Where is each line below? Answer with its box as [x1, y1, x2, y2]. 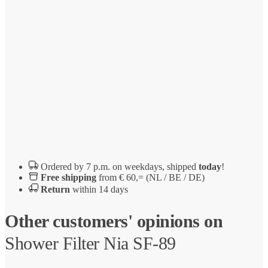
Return [41, 184, 70, 194]
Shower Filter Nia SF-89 [5, 233, 176, 253]
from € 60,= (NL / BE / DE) [96, 172, 205, 182]
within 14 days [70, 184, 128, 194]
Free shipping [41, 172, 96, 182]
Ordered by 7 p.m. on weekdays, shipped [41, 161, 199, 172]
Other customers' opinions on [5, 211, 223, 231]
